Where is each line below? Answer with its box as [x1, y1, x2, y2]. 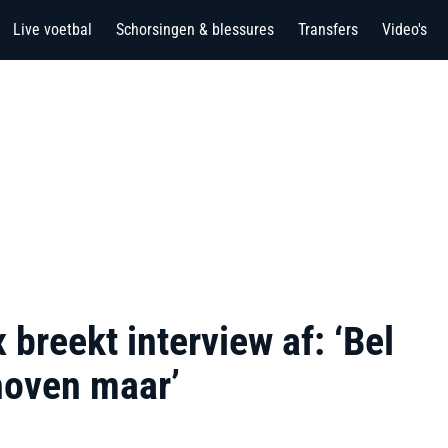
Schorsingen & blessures [116, 20, 274, 39]
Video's [382, 20, 427, 39]
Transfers [298, 20, 358, 39]
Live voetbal [13, 20, 92, 39]
